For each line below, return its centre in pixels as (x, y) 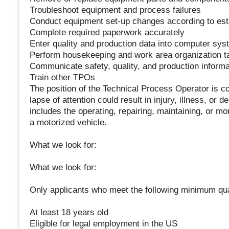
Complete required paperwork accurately (107, 33)
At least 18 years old (69, 213)
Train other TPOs (62, 78)
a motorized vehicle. (68, 123)
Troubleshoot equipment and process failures (115, 10)
